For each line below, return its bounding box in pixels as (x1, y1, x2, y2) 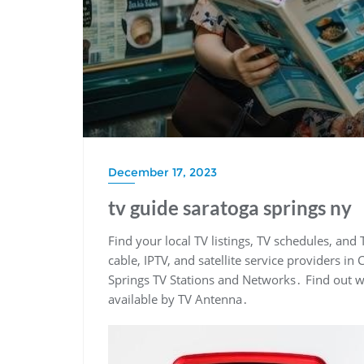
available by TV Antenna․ (108, 290, 249, 307)
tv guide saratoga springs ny (108, 195, 352, 219)
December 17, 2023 (108, 164, 217, 180)
